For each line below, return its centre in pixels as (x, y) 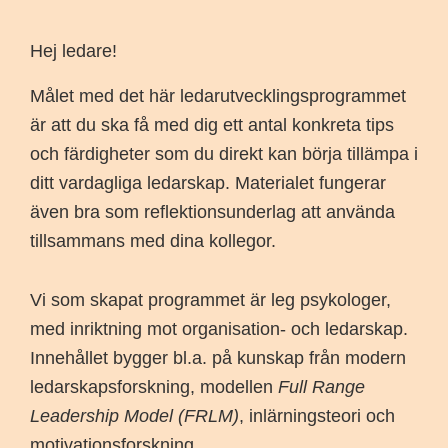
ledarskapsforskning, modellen (154, 387)
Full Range (321, 387)
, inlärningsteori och (317, 416)
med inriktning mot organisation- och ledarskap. (219, 329)
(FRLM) (208, 416)
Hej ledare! (73, 51)
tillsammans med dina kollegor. (153, 241)
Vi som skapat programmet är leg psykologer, (210, 300)
